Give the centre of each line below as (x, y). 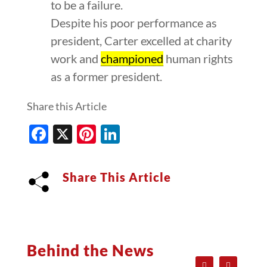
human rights (198, 58)
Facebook (89, 134)
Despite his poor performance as (133, 22)
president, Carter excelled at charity (141, 40)
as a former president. (106, 76)
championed (132, 58)
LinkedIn (156, 134)
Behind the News (90, 251)
